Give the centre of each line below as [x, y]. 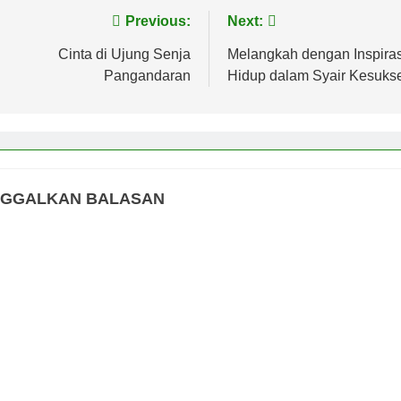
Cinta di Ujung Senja [124, 54]
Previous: [158, 21]
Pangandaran [147, 75]
